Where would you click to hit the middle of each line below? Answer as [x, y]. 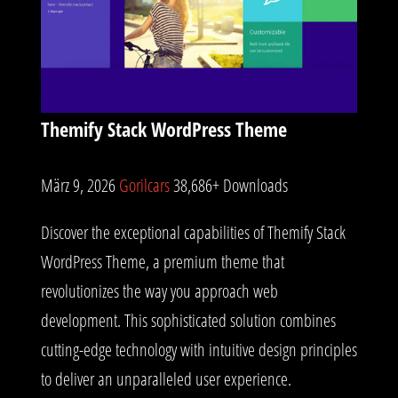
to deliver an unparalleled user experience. [166, 378]
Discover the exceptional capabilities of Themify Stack [193, 232]
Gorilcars [146, 185]
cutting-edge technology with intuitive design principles [199, 349]
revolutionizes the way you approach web [159, 291]
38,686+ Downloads [231, 185]
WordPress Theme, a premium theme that [163, 261]
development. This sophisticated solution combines [188, 320]
